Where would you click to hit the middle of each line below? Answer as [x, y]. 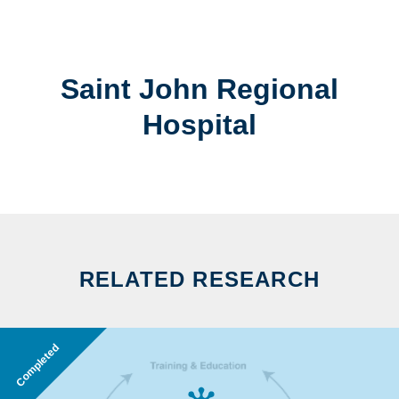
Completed [37, 366]
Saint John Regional [199, 89]
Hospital [199, 125]
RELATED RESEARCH [199, 279]
